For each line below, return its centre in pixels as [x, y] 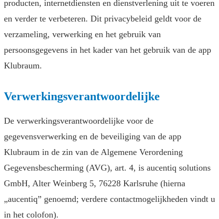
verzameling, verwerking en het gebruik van [82, 34]
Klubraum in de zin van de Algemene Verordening [93, 152]
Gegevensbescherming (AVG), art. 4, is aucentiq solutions [107, 168]
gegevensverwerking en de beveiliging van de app [93, 137]
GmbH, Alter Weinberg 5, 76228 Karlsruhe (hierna [95, 184]
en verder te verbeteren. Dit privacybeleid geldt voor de [103, 19]
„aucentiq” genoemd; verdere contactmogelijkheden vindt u [109, 199]
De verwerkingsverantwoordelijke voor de [79, 121]
